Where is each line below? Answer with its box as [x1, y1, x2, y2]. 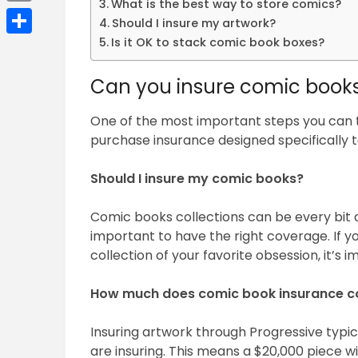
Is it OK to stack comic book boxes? [111, 34, 325, 51]
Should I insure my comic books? [90, 169, 304, 189]
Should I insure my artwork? [112, 15, 276, 32]
